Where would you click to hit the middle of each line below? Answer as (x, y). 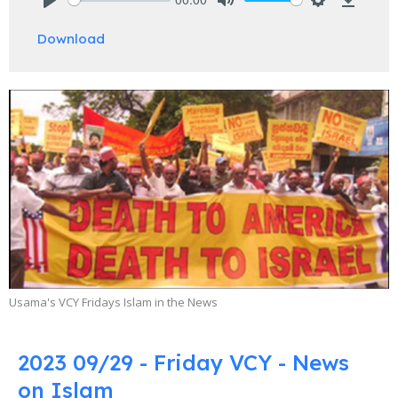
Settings (342, 19)
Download (71, 38)
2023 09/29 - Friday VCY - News (183, 363)
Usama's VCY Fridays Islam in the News (113, 302)
